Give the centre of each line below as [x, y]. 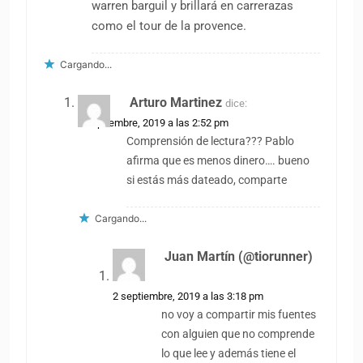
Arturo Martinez [176, 102]
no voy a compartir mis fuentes [239, 314]
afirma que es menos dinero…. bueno [218, 160]
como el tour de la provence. [169, 26]
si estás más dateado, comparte [207, 180]
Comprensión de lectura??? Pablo [211, 141]
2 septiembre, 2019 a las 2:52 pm [154, 122]
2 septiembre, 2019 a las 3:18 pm [188, 296]
